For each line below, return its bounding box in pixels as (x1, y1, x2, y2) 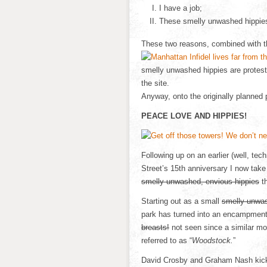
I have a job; (159, 4, 202, 13)
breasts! (141, 223, 169, 232)
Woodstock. (192, 236, 233, 245)
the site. (141, 79, 169, 88)
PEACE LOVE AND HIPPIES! (141, 111, 247, 120)
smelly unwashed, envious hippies (141, 177, 259, 186)
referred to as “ (141, 236, 192, 245)
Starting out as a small (141, 197, 222, 206)
